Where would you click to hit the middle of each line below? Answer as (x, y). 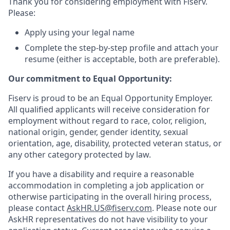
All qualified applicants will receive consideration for (109, 109)
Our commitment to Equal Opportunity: (90, 79)
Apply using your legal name (80, 32)
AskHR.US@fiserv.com (109, 208)
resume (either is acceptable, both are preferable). (122, 59)
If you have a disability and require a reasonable (101, 174)
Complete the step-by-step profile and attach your (122, 48)
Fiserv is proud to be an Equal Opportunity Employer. (110, 98)
